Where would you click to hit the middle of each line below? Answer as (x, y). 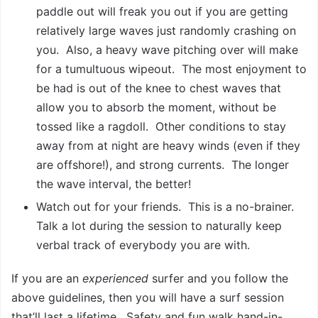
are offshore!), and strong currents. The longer (163, 165)
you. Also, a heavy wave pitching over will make (167, 50)
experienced (115, 279)
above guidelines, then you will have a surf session (148, 298)
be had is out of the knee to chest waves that (159, 88)
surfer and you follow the (218, 279)
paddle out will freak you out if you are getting (162, 12)
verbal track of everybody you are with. (143, 245)
